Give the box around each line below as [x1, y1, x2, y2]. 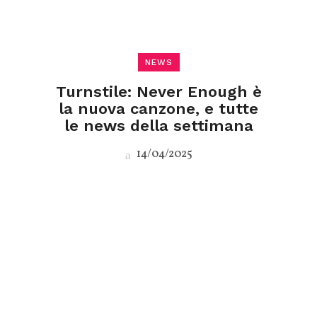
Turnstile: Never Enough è [55, 83, 262, 100]
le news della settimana [64, 117, 253, 134]
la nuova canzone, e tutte [59, 100, 258, 117]
